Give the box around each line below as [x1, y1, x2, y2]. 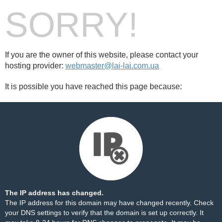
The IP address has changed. [5, 189, 104, 197]
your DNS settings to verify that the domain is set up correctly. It [5, 209, 204, 217]
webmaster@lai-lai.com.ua [65, 61, 159, 70]
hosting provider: [5, 61, 65, 70]
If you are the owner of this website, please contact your [5, 51, 198, 59]
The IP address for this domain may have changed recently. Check [5, 199, 214, 207]
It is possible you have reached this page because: [5, 82, 182, 91]
